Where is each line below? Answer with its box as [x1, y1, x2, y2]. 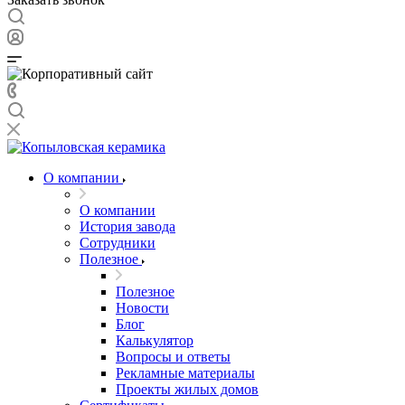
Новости [116, 300, 169, 316]
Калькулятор [116, 333, 193, 348]
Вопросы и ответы [116, 349, 231, 364]
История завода [80, 219, 175, 234]
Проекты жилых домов [116, 381, 259, 397]
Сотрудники [80, 235, 155, 250]
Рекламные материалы [116, 365, 255, 381]
